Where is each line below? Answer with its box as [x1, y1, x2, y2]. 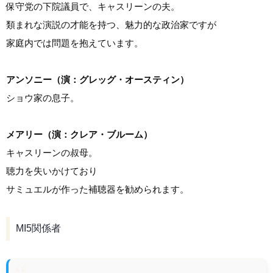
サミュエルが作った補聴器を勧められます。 [6, 183, 189, 194]
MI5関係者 [15, 223, 61, 234]
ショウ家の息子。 [6, 92, 79, 103]
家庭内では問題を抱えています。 [6, 37, 143, 48]
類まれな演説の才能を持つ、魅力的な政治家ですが [6, 19, 216, 30]
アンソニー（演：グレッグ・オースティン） [6, 74, 189, 85]
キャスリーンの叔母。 [6, 147, 97, 158]
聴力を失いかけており [6, 165, 97, 176]
